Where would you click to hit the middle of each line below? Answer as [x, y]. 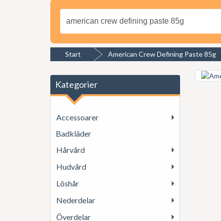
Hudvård [71, 166]
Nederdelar [76, 200]
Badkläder [74, 133]
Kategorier [76, 84]
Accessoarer [77, 117]
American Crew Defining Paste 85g [162, 54]
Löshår [68, 183]
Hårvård [71, 150]
